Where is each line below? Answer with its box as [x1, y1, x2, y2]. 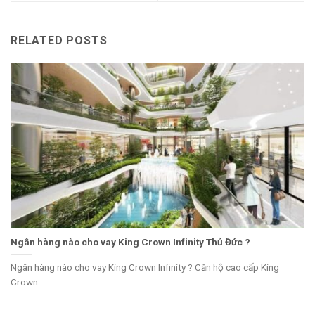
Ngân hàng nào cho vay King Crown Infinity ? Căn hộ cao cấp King [11, 262, 279, 274]
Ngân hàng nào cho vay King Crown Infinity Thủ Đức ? [11, 236, 250, 248]
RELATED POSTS [11, 33, 108, 47]
